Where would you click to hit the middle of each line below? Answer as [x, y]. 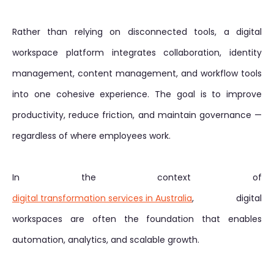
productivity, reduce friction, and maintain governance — [137, 115]
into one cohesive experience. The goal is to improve [137, 94]
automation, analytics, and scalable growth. [106, 240]
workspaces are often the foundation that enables [137, 219]
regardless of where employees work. [91, 136]
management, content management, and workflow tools [137, 73]
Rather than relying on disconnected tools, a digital [137, 32]
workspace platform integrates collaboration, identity [137, 53]
